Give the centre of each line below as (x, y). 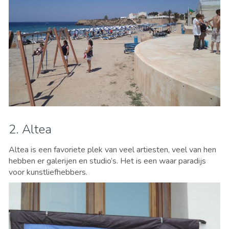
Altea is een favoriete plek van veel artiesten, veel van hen (112, 150)
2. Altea (30, 129)
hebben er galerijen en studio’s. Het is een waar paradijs (107, 161)
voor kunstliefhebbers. (49, 172)
